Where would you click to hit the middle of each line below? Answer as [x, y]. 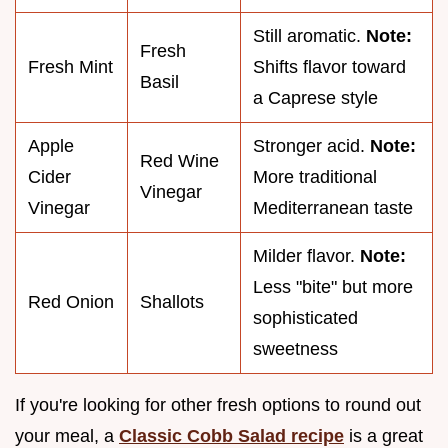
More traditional [315, 176]
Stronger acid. [311, 145]
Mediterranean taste [333, 207]
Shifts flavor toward [329, 66]
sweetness [295, 348]
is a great [383, 435]
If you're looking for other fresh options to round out [218, 404]
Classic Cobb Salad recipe [231, 435]
